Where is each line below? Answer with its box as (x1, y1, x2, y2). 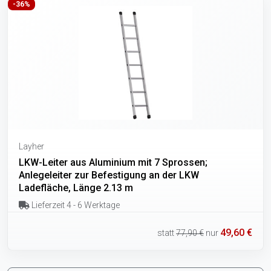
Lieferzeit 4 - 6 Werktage (29, 200, 120, 210)
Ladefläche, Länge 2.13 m (19, 181, 133, 194)
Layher (19, 141, 44, 151)
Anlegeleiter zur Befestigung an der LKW (19, 169, 199, 181)
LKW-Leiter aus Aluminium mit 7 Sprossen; (19, 156, 207, 168)
